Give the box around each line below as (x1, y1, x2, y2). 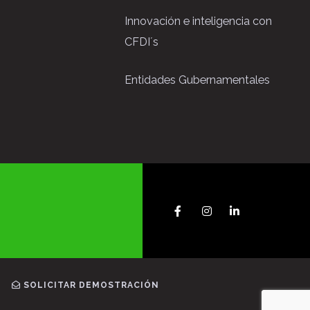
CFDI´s (125, 35, 158, 48)
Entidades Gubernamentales (125, 73, 270, 86)
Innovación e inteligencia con (125, 15, 272, 28)
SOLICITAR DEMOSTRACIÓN (20, 280, 159, 290)
